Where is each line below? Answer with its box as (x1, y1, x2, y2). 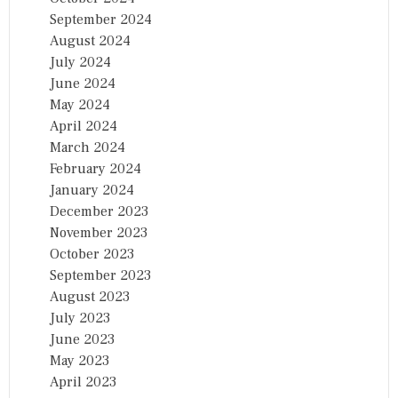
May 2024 (50, 95, 110, 114)
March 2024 (50, 138, 125, 156)
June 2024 (50, 74, 115, 92)
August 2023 (50, 287, 130, 306)
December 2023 (50, 202, 148, 220)
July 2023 (50, 308, 110, 327)
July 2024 (50, 52, 111, 71)
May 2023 (50, 351, 109, 370)
